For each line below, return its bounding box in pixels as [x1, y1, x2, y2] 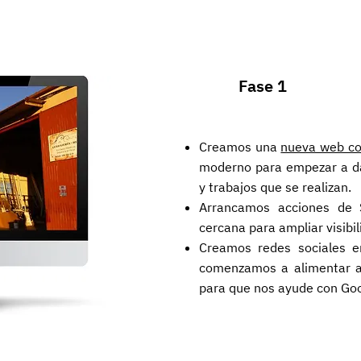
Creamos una [199, 139, 281, 155]
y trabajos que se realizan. [199, 179, 351, 195]
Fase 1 [239, 75, 287, 97]
